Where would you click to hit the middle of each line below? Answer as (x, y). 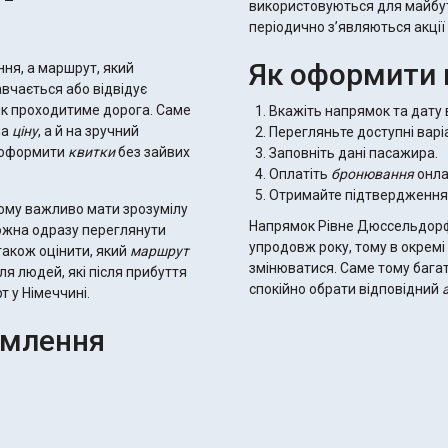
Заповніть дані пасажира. (353, 153)
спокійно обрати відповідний (345, 289)
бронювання (372, 174)
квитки (91, 151)
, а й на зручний (88, 130)
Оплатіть (300, 174)
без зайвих (152, 151)
